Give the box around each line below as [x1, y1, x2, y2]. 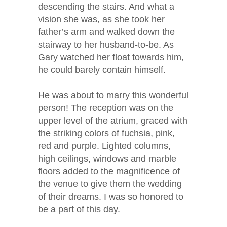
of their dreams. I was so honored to [38, 192, 183, 202]
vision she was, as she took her [38, 14, 165, 25]
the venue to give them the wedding [38, 179, 182, 190]
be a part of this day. [38, 204, 120, 215]
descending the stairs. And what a [38, 2, 174, 12]
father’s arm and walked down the [38, 27, 175, 37]
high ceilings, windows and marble [38, 154, 176, 164]
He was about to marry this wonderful [38, 90, 188, 101]
